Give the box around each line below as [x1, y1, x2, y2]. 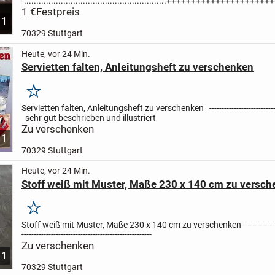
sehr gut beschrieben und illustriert [25, 112, 156, 123]
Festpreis [36, 5, 80, 18]
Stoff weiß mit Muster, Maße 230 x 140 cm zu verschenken [21, 220, 243, 230]
